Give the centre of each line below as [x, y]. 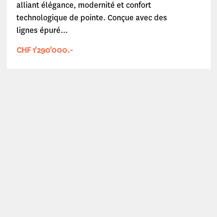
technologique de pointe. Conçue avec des [92, 18]
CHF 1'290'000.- [45, 50]
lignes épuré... [42, 30]
